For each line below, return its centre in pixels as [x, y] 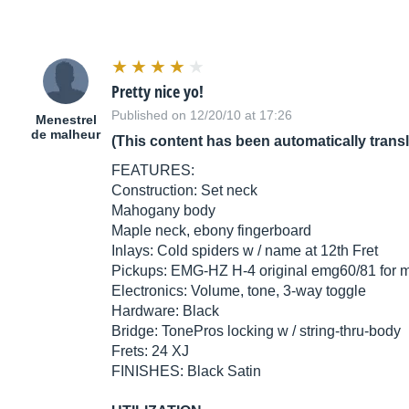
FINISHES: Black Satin [186, 372]
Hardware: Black [165, 311]
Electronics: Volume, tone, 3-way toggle [239, 291]
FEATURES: [153, 171]
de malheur [66, 135]
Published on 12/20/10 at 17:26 [202, 115]
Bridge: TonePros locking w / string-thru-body [256, 331]
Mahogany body [163, 211]
